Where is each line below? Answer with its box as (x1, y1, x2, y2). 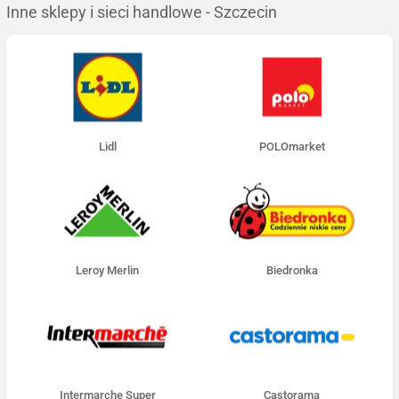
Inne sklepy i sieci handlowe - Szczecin (6, 3, 277, 21)
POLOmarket (258, 139, 325, 153)
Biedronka (265, 264, 318, 278)
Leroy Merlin (76, 264, 139, 278)
